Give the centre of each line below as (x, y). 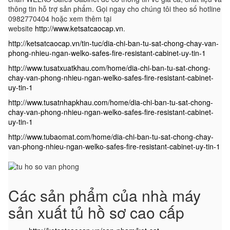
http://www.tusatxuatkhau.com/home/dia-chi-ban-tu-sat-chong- (109, 68)
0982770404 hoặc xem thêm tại (60, 19)
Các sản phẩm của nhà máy (104, 196)
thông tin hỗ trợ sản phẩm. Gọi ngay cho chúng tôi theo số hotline (114, 9)
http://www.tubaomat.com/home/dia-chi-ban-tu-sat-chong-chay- (111, 137)
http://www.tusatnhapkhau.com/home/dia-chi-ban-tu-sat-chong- (111, 102)
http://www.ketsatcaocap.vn (79, 28)
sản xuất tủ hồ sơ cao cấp (96, 213)
